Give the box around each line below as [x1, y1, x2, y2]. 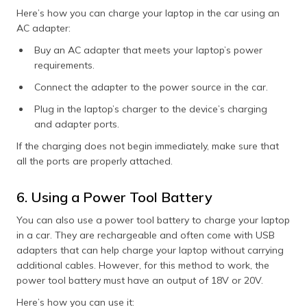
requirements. [34, 58, 97, 71]
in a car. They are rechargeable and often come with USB [16, 228, 275, 241]
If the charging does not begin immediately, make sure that [16, 139, 279, 152]
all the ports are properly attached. [16, 154, 173, 167]
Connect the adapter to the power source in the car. [34, 80, 271, 93]
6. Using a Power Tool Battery [16, 188, 212, 206]
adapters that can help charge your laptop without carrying [16, 243, 284, 256]
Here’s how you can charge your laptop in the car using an [16, 6, 280, 19]
